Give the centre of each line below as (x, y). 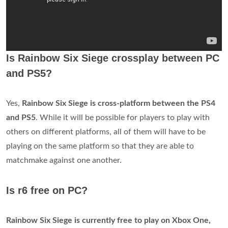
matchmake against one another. (64, 160)
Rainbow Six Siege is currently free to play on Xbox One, (108, 220)
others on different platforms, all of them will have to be (106, 132)
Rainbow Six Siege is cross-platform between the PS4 (119, 103)
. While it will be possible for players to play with (123, 118)
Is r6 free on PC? (47, 190)
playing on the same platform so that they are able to (100, 146)
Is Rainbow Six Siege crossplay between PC (113, 58)
